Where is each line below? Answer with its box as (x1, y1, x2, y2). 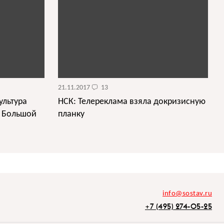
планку (58, 109, 85, 119)
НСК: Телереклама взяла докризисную (58, 97, 206, 107)
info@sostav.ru (162, 190, 212, 198)
